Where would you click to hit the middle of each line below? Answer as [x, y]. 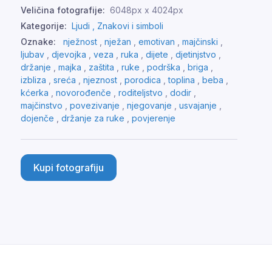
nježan [118, 42]
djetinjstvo [196, 55]
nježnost [80, 42]
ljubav [32, 55]
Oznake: [38, 42]
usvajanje [198, 106]
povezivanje [95, 106]
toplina [182, 80]
